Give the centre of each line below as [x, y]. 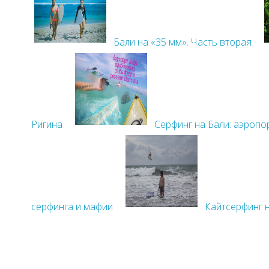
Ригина [47, 124]
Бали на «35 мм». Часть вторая [183, 42]
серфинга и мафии [72, 206]
